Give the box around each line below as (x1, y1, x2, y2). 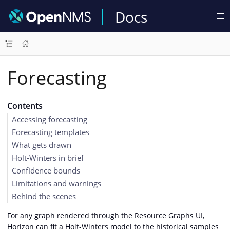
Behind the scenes (12, 191, 76, 201)
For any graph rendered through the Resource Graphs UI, (7, 210, 204, 220)
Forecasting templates (12, 127, 89, 137)
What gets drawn (12, 140, 71, 150)
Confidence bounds (12, 165, 80, 176)
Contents (7, 100, 43, 111)
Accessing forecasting (12, 114, 87, 124)
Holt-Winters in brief (12, 152, 84, 163)
